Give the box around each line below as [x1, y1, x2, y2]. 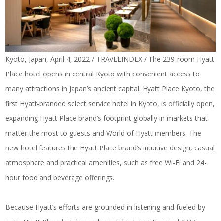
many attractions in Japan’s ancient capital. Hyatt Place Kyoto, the [5, 83, 215, 93]
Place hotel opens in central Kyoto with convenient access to [5, 69, 200, 78]
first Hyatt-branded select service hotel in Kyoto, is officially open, [5, 98, 215, 108]
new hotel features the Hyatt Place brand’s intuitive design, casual [5, 143, 215, 152]
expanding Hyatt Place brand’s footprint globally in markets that [5, 113, 208, 123]
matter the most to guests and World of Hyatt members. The [5, 128, 202, 138]
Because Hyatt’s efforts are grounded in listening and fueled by [5, 202, 206, 212]
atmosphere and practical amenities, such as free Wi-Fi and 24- [5, 157, 207, 167]
